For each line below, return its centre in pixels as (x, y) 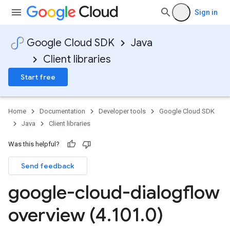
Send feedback (48, 166)
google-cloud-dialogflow (114, 192)
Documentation (62, 111)
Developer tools (122, 111)
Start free (38, 77)
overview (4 (57, 215)
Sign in (206, 12)
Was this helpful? (34, 144)
